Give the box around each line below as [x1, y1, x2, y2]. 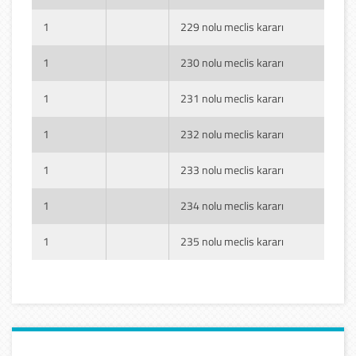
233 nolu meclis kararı [180, 161, 284, 178]
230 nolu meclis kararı [180, 53, 284, 71]
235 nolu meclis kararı [180, 232, 284, 250]
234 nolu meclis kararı [180, 196, 284, 214]
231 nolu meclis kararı [180, 89, 284, 106]
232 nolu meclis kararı [180, 125, 284, 142]
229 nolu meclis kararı [180, 17, 284, 35]
